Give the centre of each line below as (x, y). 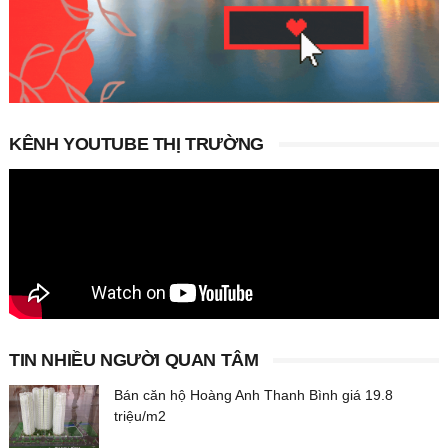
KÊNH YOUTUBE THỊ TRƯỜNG (136, 143)
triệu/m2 (139, 415)
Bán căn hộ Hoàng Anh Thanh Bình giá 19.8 (253, 394)
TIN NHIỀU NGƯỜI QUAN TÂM (133, 359)
